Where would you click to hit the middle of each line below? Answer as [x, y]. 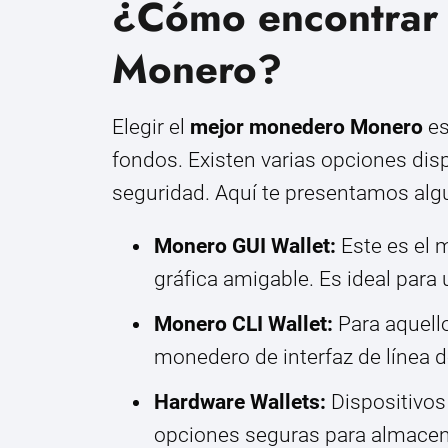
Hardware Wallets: [240, 401]
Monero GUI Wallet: [245, 245]
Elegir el [151, 126]
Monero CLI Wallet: [243, 323]
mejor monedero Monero [306, 126]
